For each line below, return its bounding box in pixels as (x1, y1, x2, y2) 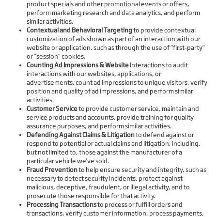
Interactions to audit (129, 61, 188, 69)
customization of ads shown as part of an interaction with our (27, 35, 201, 43)
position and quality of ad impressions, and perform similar (27, 87, 193, 95)
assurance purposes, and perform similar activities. (27, 122, 171, 130)
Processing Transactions (27, 201, 96, 209)
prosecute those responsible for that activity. (27, 192, 155, 200)
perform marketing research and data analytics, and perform (27, 9, 200, 17)
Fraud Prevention (27, 166, 77, 174)
